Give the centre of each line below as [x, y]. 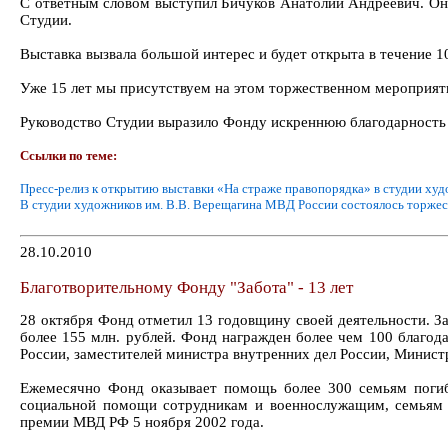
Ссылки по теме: [68, 155]
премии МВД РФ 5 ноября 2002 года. [142, 422]
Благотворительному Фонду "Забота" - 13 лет [186, 287]
